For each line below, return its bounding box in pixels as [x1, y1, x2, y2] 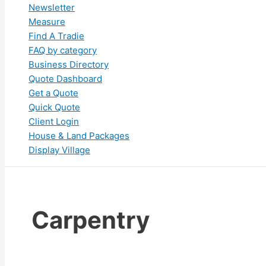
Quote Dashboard [28, 73, 102, 85]
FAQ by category [28, 45, 97, 56]
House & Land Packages [28, 130, 129, 142]
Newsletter [28, 2, 75, 14]
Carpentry [31, 205, 150, 235]
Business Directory [28, 59, 109, 71]
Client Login [28, 116, 79, 128]
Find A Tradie [28, 30, 84, 42]
